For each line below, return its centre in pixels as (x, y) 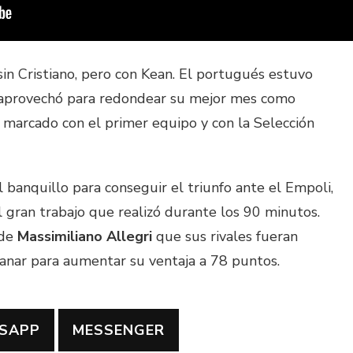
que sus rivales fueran (225, 236)
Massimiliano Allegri (85, 236)
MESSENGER (119, 330)
